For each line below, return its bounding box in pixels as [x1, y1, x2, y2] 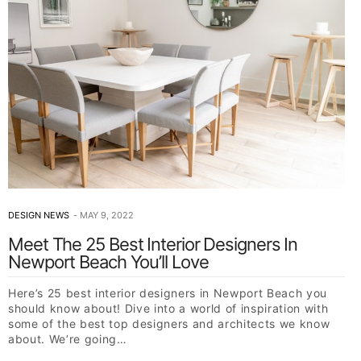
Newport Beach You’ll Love [8, 251, 209, 272]
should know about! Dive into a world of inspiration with [8, 301, 329, 315]
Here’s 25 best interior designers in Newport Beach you [8, 285, 327, 300]
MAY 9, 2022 [80, 209, 134, 221]
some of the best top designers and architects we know [8, 316, 330, 330]
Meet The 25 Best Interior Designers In [8, 233, 298, 255]
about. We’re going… [8, 331, 127, 346]
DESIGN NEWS [8, 209, 69, 221]
